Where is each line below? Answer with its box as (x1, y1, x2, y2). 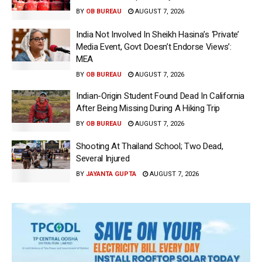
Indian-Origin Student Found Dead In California (76, 90, 245, 101)
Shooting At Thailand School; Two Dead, (76, 141, 223, 152)
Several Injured (76, 153, 130, 164)
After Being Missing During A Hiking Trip (76, 102, 220, 113)
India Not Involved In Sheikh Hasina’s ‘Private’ (76, 29, 239, 40)
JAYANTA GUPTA (86, 170, 136, 178)
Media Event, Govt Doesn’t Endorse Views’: (76, 41, 232, 52)
